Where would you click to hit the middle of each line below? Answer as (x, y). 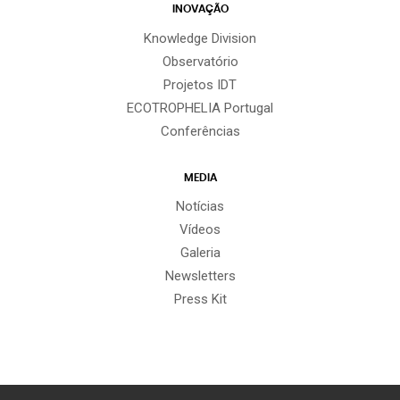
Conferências (200, 131)
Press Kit (200, 300)
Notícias (200, 207)
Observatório (200, 61)
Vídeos (200, 230)
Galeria (200, 253)
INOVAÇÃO (200, 9)
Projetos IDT (200, 84)
